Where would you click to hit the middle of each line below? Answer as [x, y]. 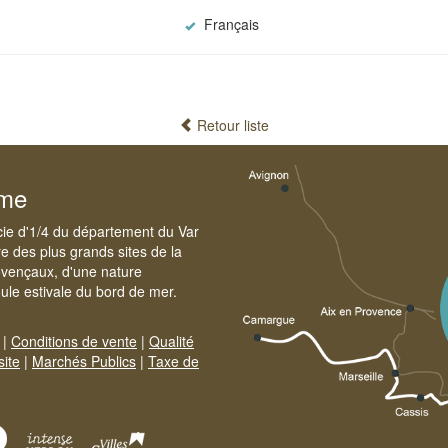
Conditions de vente [74, 340]
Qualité [171, 340]
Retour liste [231, 124]
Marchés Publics [84, 360]
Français [229, 23]
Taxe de [173, 360]
